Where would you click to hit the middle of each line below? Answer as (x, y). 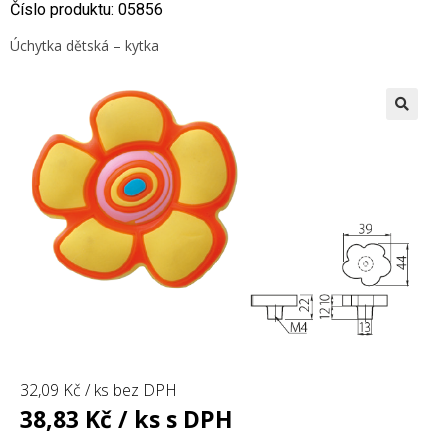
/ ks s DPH (172, 419)
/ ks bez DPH (129, 390)
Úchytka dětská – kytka (84, 45)
